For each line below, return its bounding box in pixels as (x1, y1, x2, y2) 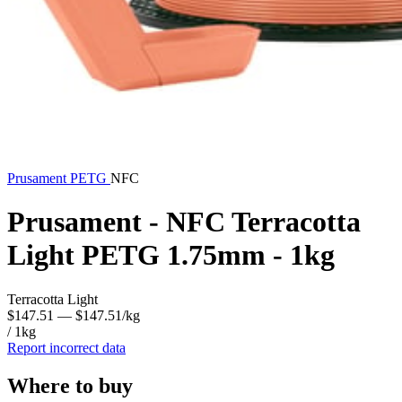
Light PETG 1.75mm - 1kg (7, 239, 335, 272)
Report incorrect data (7, 339, 126, 355)
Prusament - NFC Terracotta (7, 205, 361, 239)
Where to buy (7, 373, 133, 398)
